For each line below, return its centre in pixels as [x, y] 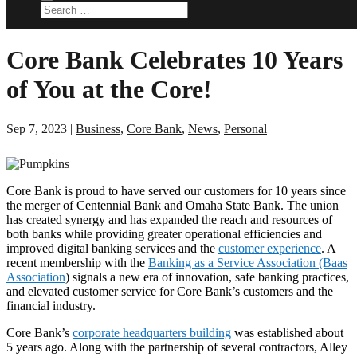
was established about [287, 332]
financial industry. [51, 305]
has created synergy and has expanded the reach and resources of [169, 219]
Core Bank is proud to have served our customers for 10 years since [176, 190]
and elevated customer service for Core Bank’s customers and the [170, 291]
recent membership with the [77, 262]
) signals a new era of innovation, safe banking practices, [207, 277]
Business [98, 128]
